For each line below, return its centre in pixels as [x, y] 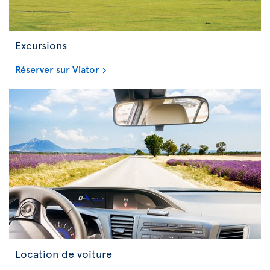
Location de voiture [64, 253]
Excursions [41, 45]
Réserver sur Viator [57, 68]
